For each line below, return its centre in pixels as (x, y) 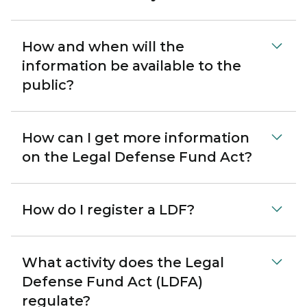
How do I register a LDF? (108, 210)
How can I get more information (136, 138)
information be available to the (132, 66)
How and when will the (103, 47)
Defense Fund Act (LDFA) (112, 282)
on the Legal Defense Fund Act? (137, 157)
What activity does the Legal (123, 262)
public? (48, 85)
